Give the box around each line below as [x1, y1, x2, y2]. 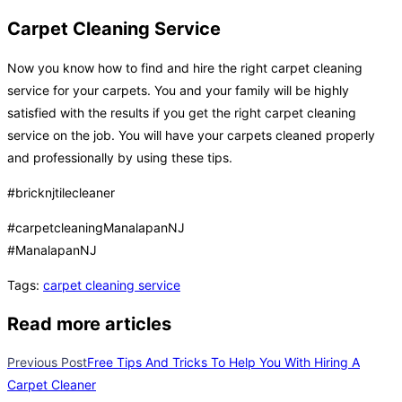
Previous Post [7, 354, 87, 371]
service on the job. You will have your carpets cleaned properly [7, 127, 375, 144]
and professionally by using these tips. [7, 150, 232, 166]
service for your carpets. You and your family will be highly [7, 83, 349, 99]
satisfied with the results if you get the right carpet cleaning [7, 105, 356, 121]
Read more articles [7, 312, 171, 335]
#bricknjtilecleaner [7, 185, 115, 201]
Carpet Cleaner [7, 377, 96, 393]
